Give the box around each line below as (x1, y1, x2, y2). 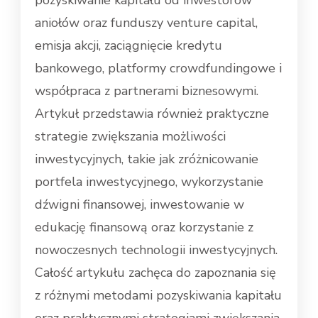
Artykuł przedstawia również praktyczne (35, 105, 269, 123)
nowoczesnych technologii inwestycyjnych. (35, 241, 278, 259)
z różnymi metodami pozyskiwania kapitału (35, 287, 282, 305)
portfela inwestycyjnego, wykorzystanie (35, 173, 263, 191)
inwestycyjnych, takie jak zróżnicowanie (35, 150, 258, 168)
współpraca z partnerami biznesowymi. (35, 82, 258, 100)
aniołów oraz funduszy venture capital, (35, 14, 258, 32)
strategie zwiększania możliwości (35, 128, 226, 146)
